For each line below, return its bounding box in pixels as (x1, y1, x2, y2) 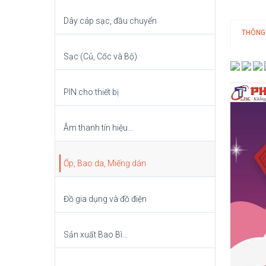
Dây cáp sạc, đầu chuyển (64, 16, 157, 26)
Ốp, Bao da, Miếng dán (64, 159, 146, 169)
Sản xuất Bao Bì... (64, 230, 128, 240)
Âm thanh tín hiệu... (64, 123, 133, 133)
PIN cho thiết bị (64, 87, 119, 97)
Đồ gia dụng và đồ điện (64, 194, 147, 204)
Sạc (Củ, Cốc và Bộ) (64, 52, 137, 62)
